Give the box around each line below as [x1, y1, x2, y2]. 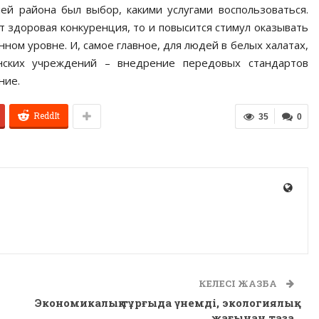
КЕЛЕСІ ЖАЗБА [198, 276, 279, 290]
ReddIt [33, 109, 60, 121]
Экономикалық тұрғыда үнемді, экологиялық [34, 295, 294, 310]
